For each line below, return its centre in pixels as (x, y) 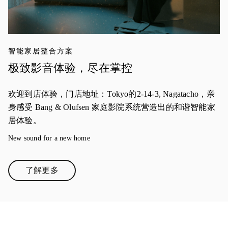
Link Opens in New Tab (81, 174)
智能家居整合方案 (41, 51)
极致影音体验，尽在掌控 (70, 68)
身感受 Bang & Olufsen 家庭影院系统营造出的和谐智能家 (112, 107)
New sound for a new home (49, 138)
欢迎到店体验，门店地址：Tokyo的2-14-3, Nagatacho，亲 (112, 94)
